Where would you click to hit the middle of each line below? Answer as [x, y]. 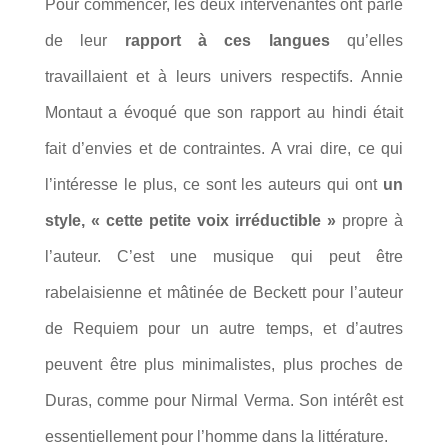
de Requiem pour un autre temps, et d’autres [224, 328]
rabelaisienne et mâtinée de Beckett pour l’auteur [224, 292]
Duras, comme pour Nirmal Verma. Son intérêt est [224, 400]
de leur [84, 40]
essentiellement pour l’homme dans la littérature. [216, 436]
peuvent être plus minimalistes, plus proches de [224, 364]
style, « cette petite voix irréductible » [190, 220]
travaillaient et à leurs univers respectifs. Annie [224, 76]
